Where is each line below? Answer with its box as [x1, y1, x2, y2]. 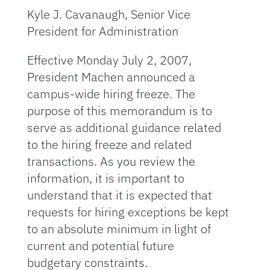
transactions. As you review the [27, 153, 195, 169]
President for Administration [27, 23, 178, 39]
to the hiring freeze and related [27, 136, 192, 152]
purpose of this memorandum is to [27, 102, 212, 119]
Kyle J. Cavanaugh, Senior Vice [27, 6, 190, 22]
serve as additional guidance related [27, 119, 221, 136]
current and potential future [27, 237, 174, 254]
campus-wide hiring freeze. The [27, 86, 195, 102]
